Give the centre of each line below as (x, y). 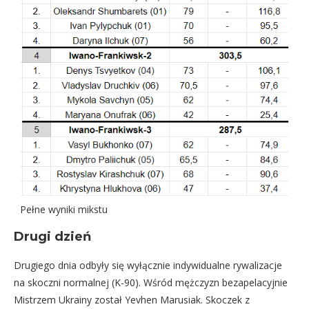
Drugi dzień (52, 237)
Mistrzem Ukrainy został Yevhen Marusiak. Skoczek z (132, 300)
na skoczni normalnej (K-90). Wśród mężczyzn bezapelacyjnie (151, 282)
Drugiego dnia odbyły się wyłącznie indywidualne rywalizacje (148, 265)
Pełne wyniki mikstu (64, 209)
